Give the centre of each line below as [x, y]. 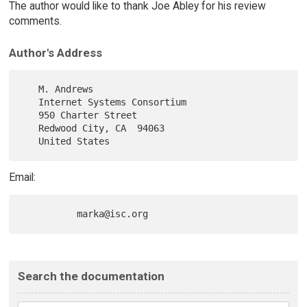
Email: [22, 177]
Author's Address [55, 53]
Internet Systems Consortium [30, 102]
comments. [35, 21]
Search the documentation [91, 276]
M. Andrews [30, 89]
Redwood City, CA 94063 [30, 128]
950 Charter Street [30, 115]
